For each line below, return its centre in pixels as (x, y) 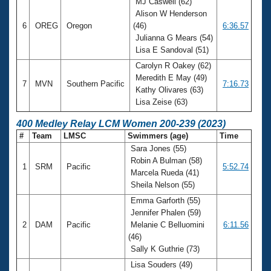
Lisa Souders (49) (160, 264)
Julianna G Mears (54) (173, 38)
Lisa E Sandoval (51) (172, 50)
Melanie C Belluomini (166, 224)
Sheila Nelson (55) (163, 184)
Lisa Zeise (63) (162, 102)
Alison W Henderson (170, 13)
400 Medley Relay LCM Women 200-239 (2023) (121, 123)
